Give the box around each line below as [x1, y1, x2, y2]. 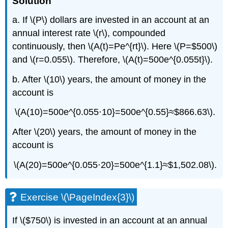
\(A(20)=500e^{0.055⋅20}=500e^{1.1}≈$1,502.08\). [13, 159, 217, 170]
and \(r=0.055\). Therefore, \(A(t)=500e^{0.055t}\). [12, 54, 213, 65]
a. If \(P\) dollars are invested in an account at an [12, 14, 210, 25]
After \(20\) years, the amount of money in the [12, 127, 197, 137]
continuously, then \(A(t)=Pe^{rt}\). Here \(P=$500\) [12, 41, 218, 51]
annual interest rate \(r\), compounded [12, 27, 166, 38]
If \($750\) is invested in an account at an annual [12, 215, 208, 225]
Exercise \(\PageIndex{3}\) [20, 191, 135, 203]
